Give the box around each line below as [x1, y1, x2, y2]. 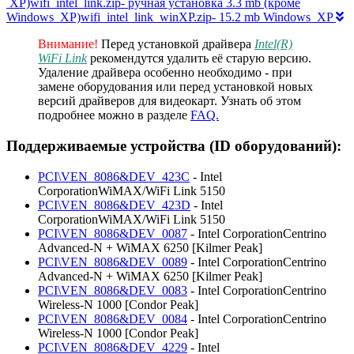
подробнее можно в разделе [38, 108, 190, 122]
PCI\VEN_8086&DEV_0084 [38, 311, 187, 326]
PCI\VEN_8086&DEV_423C [38, 169, 190, 183]
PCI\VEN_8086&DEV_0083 [38, 283, 187, 297]
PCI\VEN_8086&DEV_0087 [38, 226, 187, 240]
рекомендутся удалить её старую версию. [87, 51, 311, 66]
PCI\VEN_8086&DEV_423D [38, 198, 190, 212]
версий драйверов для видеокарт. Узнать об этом [38, 94, 301, 108]
